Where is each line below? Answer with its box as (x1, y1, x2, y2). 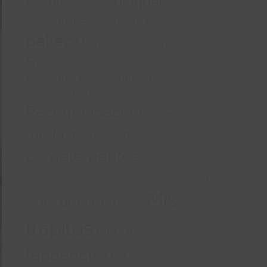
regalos (146, 14, 181, 27)
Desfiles (56, 170, 93, 183)
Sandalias (26, 54, 79, 69)
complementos (26, 146, 140, 165)
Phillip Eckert (66, 128, 131, 141)
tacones (95, 222, 144, 238)
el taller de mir (95, 170, 162, 183)
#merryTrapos (79, 15, 144, 27)
